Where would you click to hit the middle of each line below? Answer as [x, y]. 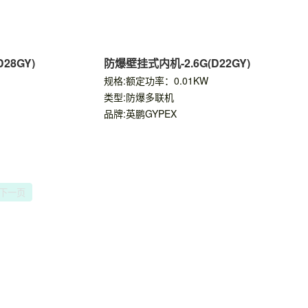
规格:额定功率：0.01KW [156, 80]
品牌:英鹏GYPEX [140, 113]
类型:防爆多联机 [139, 97]
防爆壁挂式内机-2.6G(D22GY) [177, 63]
